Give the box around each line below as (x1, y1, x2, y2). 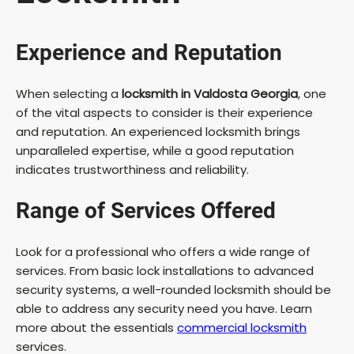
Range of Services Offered (16, 197, 276, 224)
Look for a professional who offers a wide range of (16, 243, 311, 260)
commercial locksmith (177, 318, 307, 336)
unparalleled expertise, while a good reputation (16, 141, 294, 159)
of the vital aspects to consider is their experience (16, 104, 313, 121)
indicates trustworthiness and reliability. (16, 160, 249, 178)
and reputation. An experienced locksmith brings (16, 122, 300, 140)
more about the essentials (16, 318, 177, 336)
